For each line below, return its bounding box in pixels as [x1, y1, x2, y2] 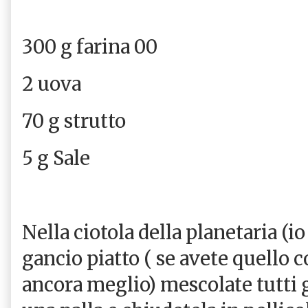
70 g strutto [22, 109, 130, 133]
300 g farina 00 [22, 34, 157, 58]
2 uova [22, 71, 81, 96]
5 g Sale [22, 146, 90, 170]
